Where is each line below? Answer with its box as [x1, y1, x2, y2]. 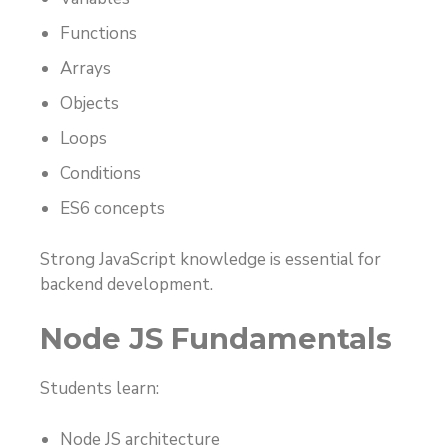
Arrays [60, 57, 111, 81]
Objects [60, 92, 119, 116]
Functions [60, 22, 137, 46]
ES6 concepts [60, 197, 165, 221]
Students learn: [40, 377, 159, 401]
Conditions [60, 162, 141, 186]
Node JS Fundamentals [40, 321, 392, 357]
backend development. [40, 272, 213, 296]
